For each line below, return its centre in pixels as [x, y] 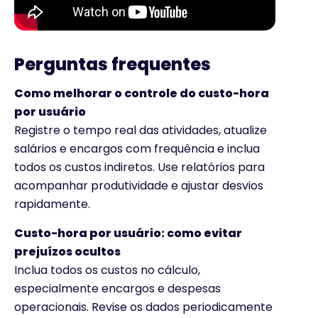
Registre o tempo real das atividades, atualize [141, 131]
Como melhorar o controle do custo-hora [142, 94]
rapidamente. [52, 204]
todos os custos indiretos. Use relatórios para [139, 168]
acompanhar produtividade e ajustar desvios [139, 186]
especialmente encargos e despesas [117, 288]
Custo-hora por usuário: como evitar [128, 233]
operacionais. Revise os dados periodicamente [143, 307]
